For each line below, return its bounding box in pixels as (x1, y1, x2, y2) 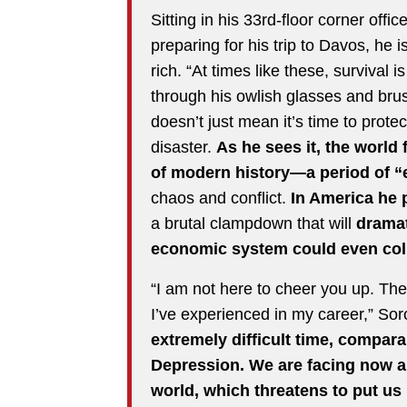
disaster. (151, 137, 216, 156)
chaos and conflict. (151, 188, 291, 207)
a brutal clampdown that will (151, 213, 356, 233)
